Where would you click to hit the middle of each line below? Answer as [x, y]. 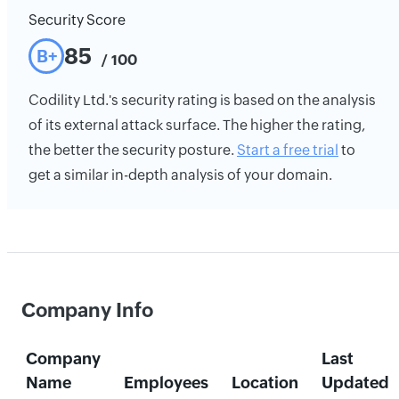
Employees [166, 383]
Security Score [77, 20]
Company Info [87, 310]
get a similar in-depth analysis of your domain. [180, 175]
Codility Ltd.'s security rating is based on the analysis [202, 100]
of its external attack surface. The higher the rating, [197, 125]
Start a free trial [288, 150]
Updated [355, 383]
